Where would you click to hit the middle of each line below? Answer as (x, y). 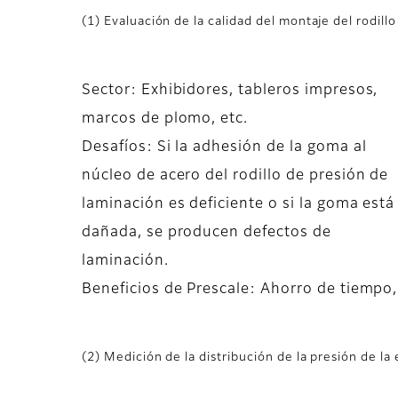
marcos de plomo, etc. (165, 119)
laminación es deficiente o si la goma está (239, 205)
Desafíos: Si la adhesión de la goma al (224, 148)
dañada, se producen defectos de (207, 233)
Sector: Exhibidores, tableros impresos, (230, 91)
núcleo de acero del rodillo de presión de (235, 176)
